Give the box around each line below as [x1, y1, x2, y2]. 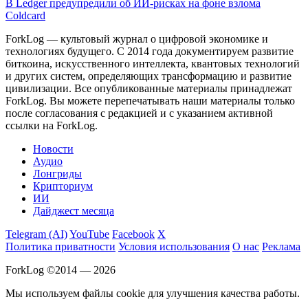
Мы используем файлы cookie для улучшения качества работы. [5, 287, 300, 299]
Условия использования [118, 240, 230, 252]
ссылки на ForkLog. [5, 119, 98, 131]
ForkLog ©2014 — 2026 [5, 263, 115, 276]
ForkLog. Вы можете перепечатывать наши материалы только [5, 94, 295, 107]
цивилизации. [5, 82, 71, 94]
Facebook [112, 228, 155, 240]
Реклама [262, 240, 300, 252]
